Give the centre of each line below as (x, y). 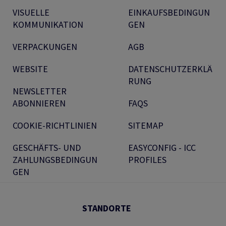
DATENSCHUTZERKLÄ (170, 69)
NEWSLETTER (40, 91)
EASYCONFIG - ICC (162, 148)
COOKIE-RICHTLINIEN (55, 126)
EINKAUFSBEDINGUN (169, 13)
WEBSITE (30, 69)
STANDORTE (107, 208)
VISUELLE (31, 13)
